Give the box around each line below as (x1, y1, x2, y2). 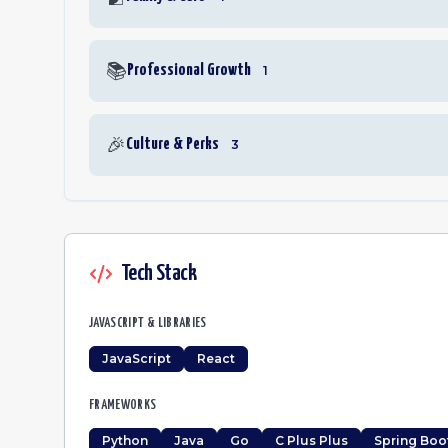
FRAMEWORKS (89, 399, 157, 412)
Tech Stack (121, 262, 196, 285)
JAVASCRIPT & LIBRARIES (89, 317, 207, 330)
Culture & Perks (126, 136, 219, 153)
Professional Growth (127, 62, 251, 79)
